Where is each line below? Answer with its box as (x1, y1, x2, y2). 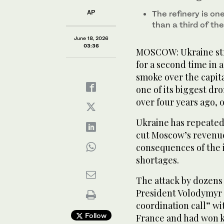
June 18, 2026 (73, 35, 108, 41)
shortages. (136, 154, 179, 166)
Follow (82, 211, 106, 220)
